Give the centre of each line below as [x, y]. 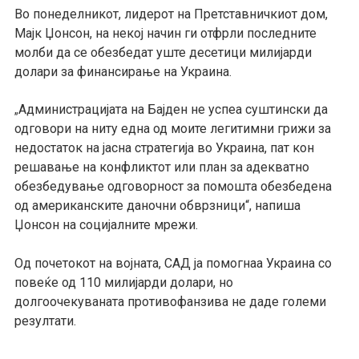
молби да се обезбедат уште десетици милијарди [163, 52]
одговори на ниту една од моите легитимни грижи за [172, 129]
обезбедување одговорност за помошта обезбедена [173, 187]
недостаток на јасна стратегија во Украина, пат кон [164, 148]
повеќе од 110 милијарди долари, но [123, 283]
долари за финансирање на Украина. [123, 71]
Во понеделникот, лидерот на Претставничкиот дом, [171, 14]
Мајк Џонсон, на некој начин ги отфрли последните [165, 33]
